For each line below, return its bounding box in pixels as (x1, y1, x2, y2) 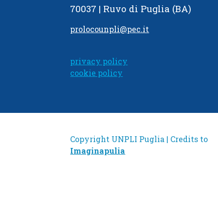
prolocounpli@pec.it (70, 24, 149, 35)
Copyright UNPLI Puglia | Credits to (70, 133, 208, 144)
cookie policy (70, 68, 123, 78)
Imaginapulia (70, 145, 126, 156)
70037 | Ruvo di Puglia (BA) (70, 2, 192, 15)
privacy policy (70, 56, 128, 67)
